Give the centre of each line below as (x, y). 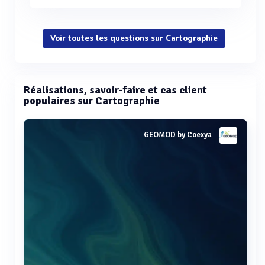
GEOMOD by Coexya (178, 135)
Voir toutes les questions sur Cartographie (134, 38)
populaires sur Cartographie (92, 101)
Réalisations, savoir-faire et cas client (115, 90)
